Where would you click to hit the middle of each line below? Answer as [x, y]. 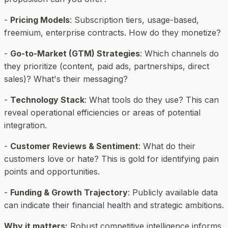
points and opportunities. [52, 172]
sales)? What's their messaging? [66, 79]
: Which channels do [179, 54]
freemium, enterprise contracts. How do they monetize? [112, 33]
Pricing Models [40, 20]
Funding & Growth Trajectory [69, 193]
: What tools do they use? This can [152, 100]
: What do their [167, 146]
